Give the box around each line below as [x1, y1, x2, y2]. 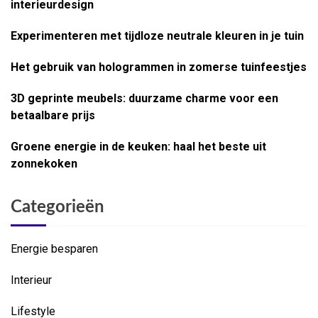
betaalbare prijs [11, 108, 95, 122]
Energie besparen [11, 241, 98, 256]
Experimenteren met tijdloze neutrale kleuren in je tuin [11, 28, 304, 43]
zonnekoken [11, 156, 77, 170]
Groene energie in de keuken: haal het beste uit [11, 139, 266, 153]
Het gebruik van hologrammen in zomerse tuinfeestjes [11, 60, 307, 74]
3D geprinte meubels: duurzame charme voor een [11, 91, 278, 105]
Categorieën [11, 198, 104, 216]
